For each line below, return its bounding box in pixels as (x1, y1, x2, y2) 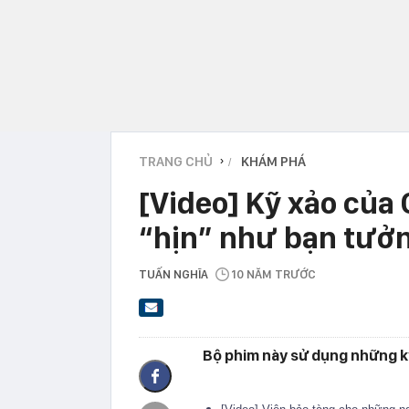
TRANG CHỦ (139, 152, 213, 170)
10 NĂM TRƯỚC (231, 267, 316, 281)
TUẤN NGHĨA (139, 267, 208, 281)
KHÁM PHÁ (241, 152, 306, 170)
